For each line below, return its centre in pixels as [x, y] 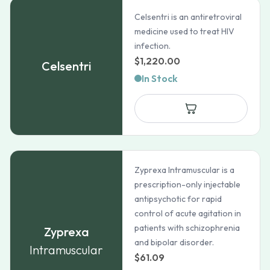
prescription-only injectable [188, 184]
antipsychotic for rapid [178, 199]
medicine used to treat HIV [185, 31]
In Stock [160, 78]
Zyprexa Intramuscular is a [185, 170]
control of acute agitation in [188, 213]
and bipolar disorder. [174, 242]
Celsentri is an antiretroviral [188, 17]
